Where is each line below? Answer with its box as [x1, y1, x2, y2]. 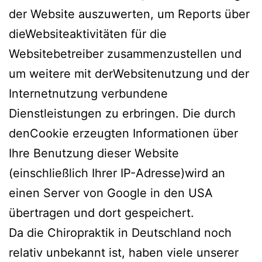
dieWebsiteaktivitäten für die [9, 27, 167, 41]
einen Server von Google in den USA [9, 186, 213, 200]
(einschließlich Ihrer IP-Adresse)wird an [9, 166, 225, 180]
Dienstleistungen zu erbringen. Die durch [9, 106, 236, 120]
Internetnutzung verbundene [9, 87, 168, 101]
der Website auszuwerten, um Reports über [9, 7, 250, 21]
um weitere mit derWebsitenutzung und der [9, 67, 249, 81]
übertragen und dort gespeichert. [9, 206, 194, 220]
